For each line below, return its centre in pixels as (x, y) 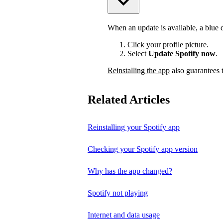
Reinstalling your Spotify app (134, 127)
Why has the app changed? (130, 171)
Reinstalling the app (139, 70)
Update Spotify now (182, 53)
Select (138, 53)
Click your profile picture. (168, 44)
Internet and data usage (124, 215)
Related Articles (129, 99)
